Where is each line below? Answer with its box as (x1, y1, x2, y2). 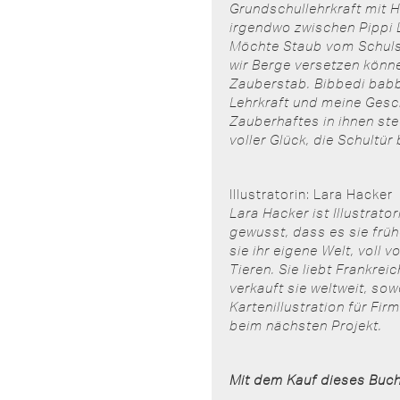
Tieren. (229, 261, 275, 278)
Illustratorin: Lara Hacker (229, 186, 393, 203)
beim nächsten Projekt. (229, 317, 382, 334)
